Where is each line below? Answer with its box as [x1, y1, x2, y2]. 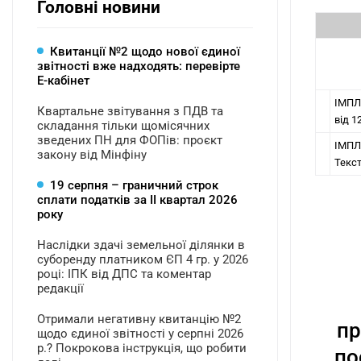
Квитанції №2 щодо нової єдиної [50, 44, 240, 59]
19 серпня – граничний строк [50, 178, 218, 193]
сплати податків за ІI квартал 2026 [37, 193, 238, 207]
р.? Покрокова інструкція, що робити [37, 341, 247, 355]
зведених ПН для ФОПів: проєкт [37, 133, 222, 147]
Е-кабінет [37, 73, 89, 88]
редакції [37, 281, 84, 296]
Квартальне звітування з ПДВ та [37, 104, 223, 118]
